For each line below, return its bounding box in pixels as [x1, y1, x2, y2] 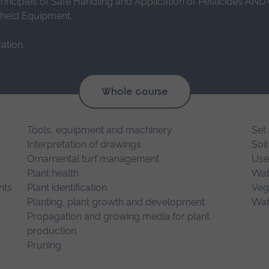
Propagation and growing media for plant [27, 211, 210, 223]
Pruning [27, 240, 62, 252]
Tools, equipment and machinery [27, 124, 173, 136]
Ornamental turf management [27, 153, 160, 165]
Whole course [101, 86, 168, 98]
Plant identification [27, 182, 107, 194]
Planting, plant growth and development [27, 196, 205, 208]
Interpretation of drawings [27, 139, 142, 151]
